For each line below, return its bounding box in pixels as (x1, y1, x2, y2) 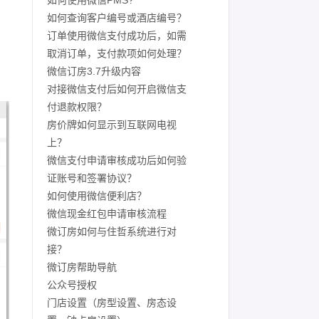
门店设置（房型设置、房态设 (47, 297, 177, 308)
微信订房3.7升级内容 (47, 66, 141, 77)
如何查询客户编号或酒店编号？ (47, 12, 187, 23)
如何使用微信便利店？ (47, 190, 147, 202)
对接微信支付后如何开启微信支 (47, 83, 187, 95)
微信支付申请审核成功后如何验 (47, 155, 187, 166)
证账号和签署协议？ (47, 172, 137, 184)
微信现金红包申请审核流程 (47, 208, 167, 219)
